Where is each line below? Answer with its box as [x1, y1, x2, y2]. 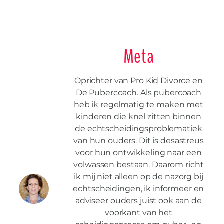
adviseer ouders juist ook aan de [75, 196, 202, 206]
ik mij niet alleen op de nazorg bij [74, 172, 203, 182]
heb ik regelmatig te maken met [73, 100, 203, 110]
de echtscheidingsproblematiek [75, 124, 202, 134]
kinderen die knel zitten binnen [76, 112, 201, 122]
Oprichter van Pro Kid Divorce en [74, 76, 203, 86]
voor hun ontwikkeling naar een [75, 148, 202, 158]
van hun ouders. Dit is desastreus [73, 136, 204, 146]
